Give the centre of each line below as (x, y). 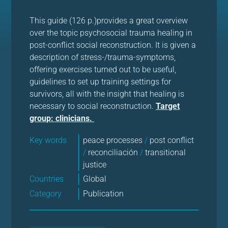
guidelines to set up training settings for (101, 82)
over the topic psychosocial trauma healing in (111, 33)
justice (95, 164)
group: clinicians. (62, 119)
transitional (165, 152)
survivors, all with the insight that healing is (107, 94)
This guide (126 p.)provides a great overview (109, 21)
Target (168, 106)
